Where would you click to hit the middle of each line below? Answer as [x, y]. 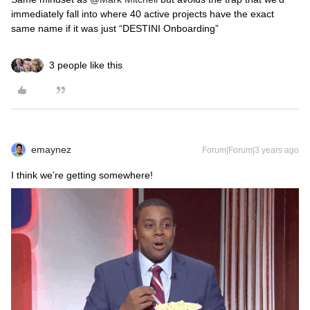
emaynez [51, 149]
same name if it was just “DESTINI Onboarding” [115, 28]
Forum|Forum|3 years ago [250, 150]
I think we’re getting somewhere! [83, 175]
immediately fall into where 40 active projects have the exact [143, 14]
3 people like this [86, 65]
